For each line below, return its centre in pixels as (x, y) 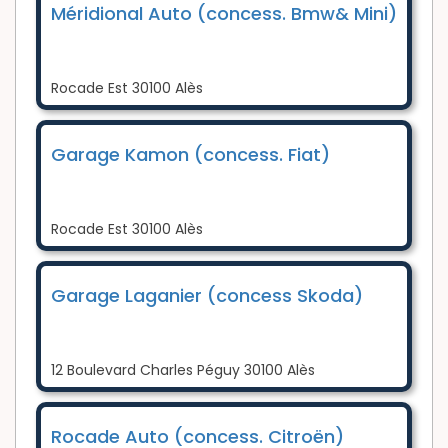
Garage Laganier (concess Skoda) (207, 296)
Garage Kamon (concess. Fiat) (190, 155)
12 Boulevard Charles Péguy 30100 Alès (183, 370)
